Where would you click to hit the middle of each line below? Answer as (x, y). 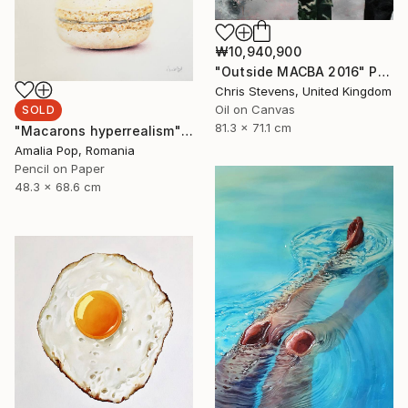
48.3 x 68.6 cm (58, 187)
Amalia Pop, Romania (75, 151)
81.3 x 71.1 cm (253, 128)
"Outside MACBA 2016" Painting (383, 72)
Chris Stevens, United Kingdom (303, 92)
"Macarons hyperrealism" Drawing (187, 131)
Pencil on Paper (60, 169)
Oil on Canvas (255, 110)
